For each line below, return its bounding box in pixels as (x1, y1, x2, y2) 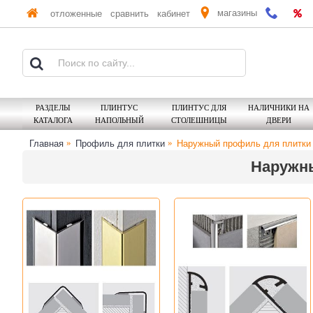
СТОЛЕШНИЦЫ (170, 115, 227, 125)
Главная (29, 138, 64, 149)
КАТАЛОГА (34, 115, 73, 125)
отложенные (50, 8, 102, 19)
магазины (217, 7, 257, 18)
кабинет (157, 8, 190, 19)
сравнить (110, 8, 149, 19)
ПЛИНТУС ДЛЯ (171, 102, 226, 112)
